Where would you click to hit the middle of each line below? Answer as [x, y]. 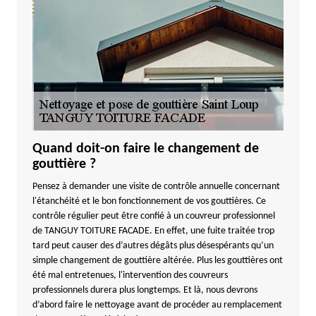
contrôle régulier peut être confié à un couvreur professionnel [153, 216]
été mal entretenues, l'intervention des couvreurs [130, 275]
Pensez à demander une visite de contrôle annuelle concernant [156, 187]
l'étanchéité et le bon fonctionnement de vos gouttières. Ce [149, 201]
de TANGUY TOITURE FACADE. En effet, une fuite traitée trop [153, 231]
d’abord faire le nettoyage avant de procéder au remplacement [157, 305]
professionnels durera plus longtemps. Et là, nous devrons [145, 290]
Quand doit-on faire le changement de [145, 149]
